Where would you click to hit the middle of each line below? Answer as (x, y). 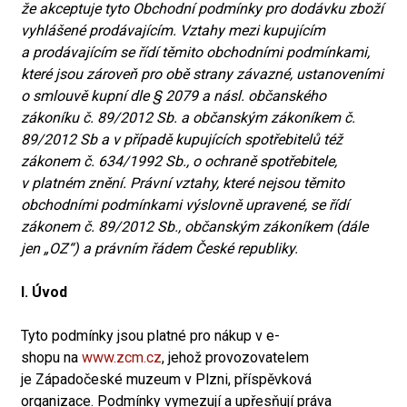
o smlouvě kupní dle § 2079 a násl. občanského (174, 96)
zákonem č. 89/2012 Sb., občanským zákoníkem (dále (194, 227)
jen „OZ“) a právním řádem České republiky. (159, 248)
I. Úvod (44, 292)
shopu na (51, 357)
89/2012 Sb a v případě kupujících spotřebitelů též (182, 139)
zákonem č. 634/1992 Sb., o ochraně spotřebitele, (179, 161)
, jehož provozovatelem (235, 357)
